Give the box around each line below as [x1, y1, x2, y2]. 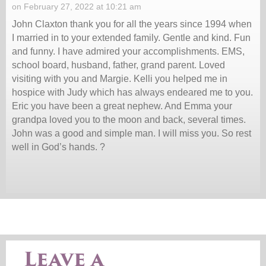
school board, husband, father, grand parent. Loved [12, 59, 225, 70]
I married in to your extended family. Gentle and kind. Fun [12, 32, 251, 43]
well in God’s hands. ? [12, 141, 105, 152]
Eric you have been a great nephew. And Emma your [12, 100, 232, 111]
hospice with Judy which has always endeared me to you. [12, 87, 253, 97]
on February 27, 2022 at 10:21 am [12, 1, 141, 11]
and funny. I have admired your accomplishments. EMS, [12, 46, 245, 56]
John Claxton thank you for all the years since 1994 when [12, 18, 252, 29]
